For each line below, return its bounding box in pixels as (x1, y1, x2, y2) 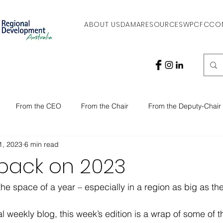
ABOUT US (84, 19, 120, 29)
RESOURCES (141, 19, 183, 29)
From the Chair (81, 101, 128, 111)
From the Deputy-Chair (148, 101, 221, 111)
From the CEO (16, 101, 61, 111)
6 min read (24, 139, 59, 149)
